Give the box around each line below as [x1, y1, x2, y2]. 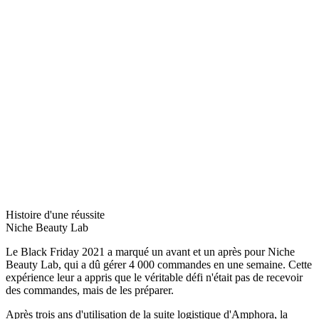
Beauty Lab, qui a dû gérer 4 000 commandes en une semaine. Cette [6, 258, 312, 271]
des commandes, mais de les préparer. [6, 283, 174, 296]
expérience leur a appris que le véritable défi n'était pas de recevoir [6, 271, 303, 283]
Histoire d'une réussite [6, 208, 105, 221]
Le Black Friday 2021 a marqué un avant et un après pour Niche [6, 245, 295, 258]
